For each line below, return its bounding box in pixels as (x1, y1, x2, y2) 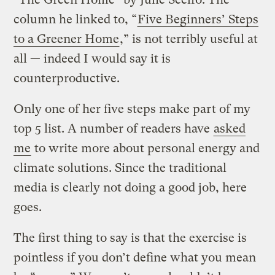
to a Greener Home (14, 31, 120, 46)
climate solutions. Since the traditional (14, 160, 227, 175)
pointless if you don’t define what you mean (14, 250, 257, 265)
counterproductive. (14, 71, 120, 85)
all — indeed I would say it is (14, 51, 171, 66)
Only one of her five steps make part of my (14, 101, 251, 116)
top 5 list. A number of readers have (14, 121, 214, 136)
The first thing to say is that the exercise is (14, 230, 247, 245)
